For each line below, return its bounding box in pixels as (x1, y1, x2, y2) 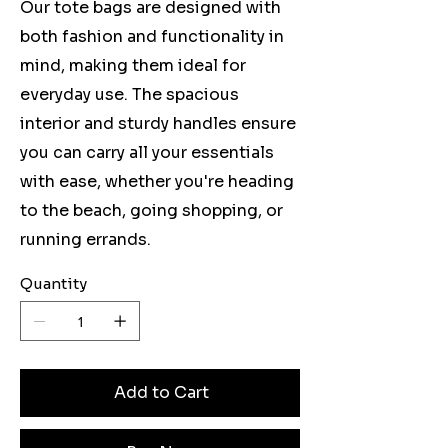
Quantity (20, 274, 87, 294)
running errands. (20, 229, 151, 251)
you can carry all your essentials (20, 142, 274, 164)
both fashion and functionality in (20, 26, 284, 48)
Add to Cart (113, 382, 209, 404)
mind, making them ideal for (20, 55, 246, 77)
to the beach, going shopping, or (20, 200, 283, 222)
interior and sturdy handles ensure (20, 113, 296, 135)
